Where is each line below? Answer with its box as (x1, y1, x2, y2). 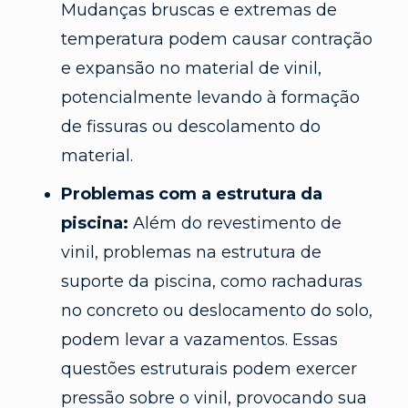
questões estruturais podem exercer (60, 358, 357, 379)
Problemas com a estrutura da (60, 183, 322, 204)
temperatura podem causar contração (60, 28, 372, 49)
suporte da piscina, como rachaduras (60, 270, 362, 291)
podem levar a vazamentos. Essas (60, 329, 338, 350)
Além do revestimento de (127, 212, 342, 233)
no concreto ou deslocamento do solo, (60, 300, 372, 321)
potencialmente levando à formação (60, 87, 360, 107)
